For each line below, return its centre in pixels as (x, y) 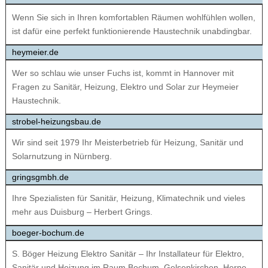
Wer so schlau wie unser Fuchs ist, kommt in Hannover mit (123, 73)
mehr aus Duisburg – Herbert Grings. (82, 212)
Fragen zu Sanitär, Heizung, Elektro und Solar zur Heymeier (125, 87)
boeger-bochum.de (48, 233)
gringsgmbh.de (40, 177)
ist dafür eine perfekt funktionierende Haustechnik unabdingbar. (132, 31)
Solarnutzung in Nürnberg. (62, 156)
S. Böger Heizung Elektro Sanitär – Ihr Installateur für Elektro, (128, 254)
